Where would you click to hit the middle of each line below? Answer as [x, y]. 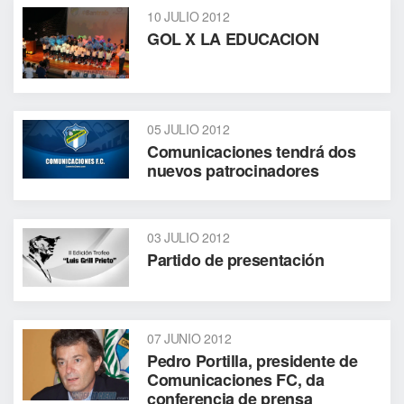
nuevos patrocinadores [233, 170]
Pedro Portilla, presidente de [252, 361]
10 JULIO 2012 [188, 16]
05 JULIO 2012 [188, 129]
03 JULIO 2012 [188, 237]
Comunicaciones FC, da [235, 380]
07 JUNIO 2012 [189, 338]
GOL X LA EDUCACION [233, 39]
